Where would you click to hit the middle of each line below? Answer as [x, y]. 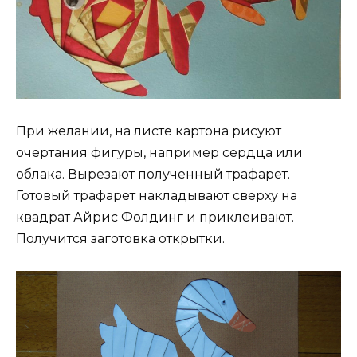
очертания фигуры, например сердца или [159, 152]
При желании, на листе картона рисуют [149, 131]
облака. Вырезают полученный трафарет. [153, 174]
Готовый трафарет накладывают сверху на [157, 195]
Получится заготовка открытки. [120, 238]
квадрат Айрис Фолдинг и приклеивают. [155, 217]
